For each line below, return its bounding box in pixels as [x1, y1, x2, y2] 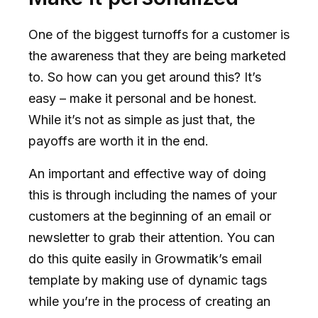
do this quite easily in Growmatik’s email [28, 251, 262, 266]
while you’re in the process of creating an [28, 293, 270, 309]
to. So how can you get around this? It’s [28, 69, 261, 84]
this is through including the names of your [28, 187, 277, 202]
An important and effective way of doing [28, 165, 266, 181]
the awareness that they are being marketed [28, 48, 286, 63]
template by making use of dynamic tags [28, 272, 267, 287]
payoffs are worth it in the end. [28, 133, 209, 148]
